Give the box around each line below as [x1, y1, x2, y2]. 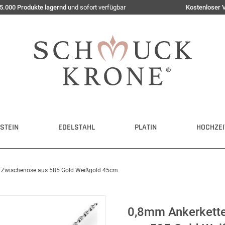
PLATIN [135, 122, 157, 133]
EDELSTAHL [58, 122, 95, 133]
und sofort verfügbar [66, 4, 126, 11]
